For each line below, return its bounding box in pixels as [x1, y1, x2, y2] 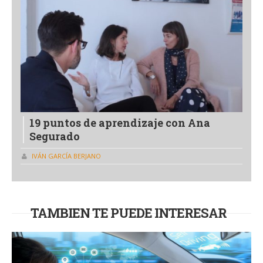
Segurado [29, 129, 80, 143]
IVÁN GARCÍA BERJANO [32, 151, 101, 161]
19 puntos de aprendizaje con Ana [29, 115, 210, 130]
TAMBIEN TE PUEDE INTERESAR [30, 204, 227, 222]
